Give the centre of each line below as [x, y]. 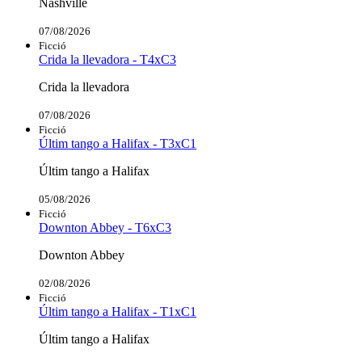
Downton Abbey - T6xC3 [105, 227]
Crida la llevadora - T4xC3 [107, 59]
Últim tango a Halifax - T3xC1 [118, 143]
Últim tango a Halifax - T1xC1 [118, 311]
